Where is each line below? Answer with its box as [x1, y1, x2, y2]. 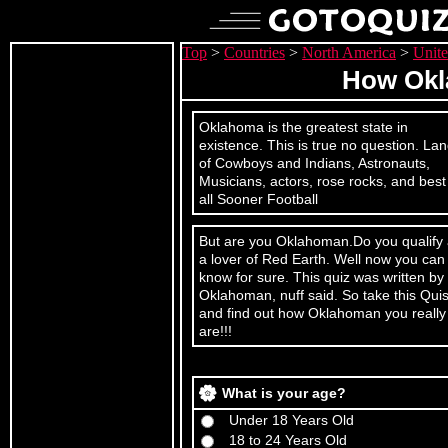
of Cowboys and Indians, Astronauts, [199, 155, 430, 171]
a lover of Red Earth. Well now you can [199, 251, 445, 267]
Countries [224, 44, 285, 61]
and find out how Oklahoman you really [199, 305, 446, 321]
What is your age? [222, 385, 346, 401]
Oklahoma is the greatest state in [199, 119, 408, 135]
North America [302, 44, 396, 61]
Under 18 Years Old [229, 412, 354, 428]
